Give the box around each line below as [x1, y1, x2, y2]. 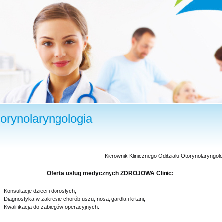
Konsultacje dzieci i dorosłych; [4, 187, 76, 194]
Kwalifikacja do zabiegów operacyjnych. [4, 204, 99, 210]
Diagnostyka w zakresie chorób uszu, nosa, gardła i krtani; [4, 195, 145, 202]
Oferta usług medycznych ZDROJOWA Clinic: [46, 169, 174, 177]
